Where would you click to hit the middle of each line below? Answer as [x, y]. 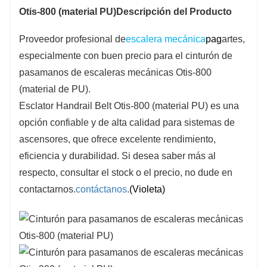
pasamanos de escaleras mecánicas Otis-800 [115, 72]
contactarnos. [47, 189]
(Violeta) [147, 189]
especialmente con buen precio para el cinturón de [126, 55]
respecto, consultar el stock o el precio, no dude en [126, 172]
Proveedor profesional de [72, 39]
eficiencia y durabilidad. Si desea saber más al [117, 156]
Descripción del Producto [174, 11]
